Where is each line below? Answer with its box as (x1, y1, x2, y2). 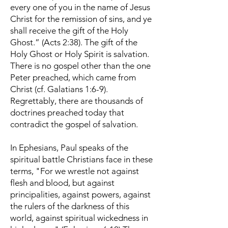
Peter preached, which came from (10, 72, 136, 82)
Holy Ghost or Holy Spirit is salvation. (10, 49, 149, 59)
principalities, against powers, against (10, 189, 151, 199)
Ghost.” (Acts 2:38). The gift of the (10, 37, 137, 47)
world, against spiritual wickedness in (10, 213, 148, 223)
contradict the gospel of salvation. (10, 119, 138, 129)
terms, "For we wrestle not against (10, 166, 139, 176)
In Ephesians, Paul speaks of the (10, 142, 128, 153)
